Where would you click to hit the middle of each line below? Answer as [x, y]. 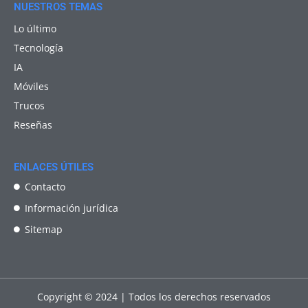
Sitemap [44, 229]
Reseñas [33, 124]
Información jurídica [72, 208]
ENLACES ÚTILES [54, 167]
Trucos [29, 105]
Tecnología [38, 47]
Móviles [31, 86]
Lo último [35, 28]
